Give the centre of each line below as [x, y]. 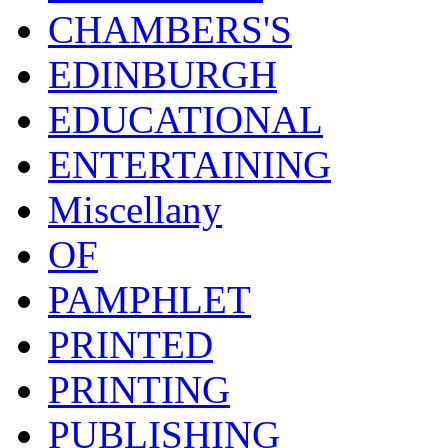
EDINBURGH [162, 74]
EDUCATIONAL [185, 119]
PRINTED [130, 344]
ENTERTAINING [189, 164]
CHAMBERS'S [170, 29]
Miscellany [135, 209]
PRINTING [139, 389]
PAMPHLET [149, 299]
